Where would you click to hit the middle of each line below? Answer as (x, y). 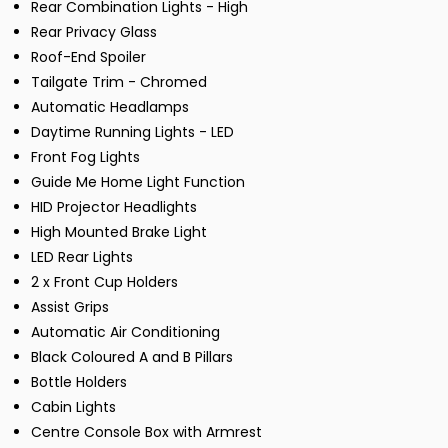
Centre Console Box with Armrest (146, 432)
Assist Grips (70, 307)
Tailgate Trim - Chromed (119, 82)
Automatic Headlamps (110, 107)
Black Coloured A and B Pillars (132, 357)
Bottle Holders (79, 382)
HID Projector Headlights (114, 207)
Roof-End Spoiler (88, 57)
